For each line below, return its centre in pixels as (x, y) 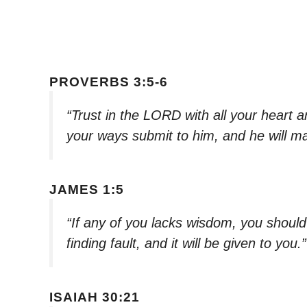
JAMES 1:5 (87, 189)
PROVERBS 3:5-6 (109, 82)
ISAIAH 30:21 (95, 297)
